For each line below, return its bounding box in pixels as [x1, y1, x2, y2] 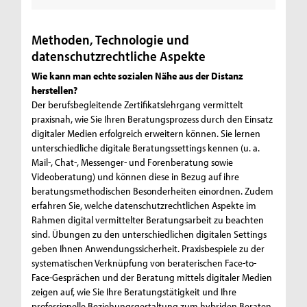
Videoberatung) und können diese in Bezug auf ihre [32, 169, 240, 183]
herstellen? [32, 83, 78, 97]
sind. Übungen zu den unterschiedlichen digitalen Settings [32, 227, 267, 241]
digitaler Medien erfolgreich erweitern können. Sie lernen [32, 126, 261, 140]
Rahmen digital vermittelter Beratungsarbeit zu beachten [32, 212, 265, 226]
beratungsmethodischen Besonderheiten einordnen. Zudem [32, 184, 274, 197]
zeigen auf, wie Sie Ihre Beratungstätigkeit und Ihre [32, 284, 237, 298]
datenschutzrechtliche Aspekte [32, 47, 206, 64]
